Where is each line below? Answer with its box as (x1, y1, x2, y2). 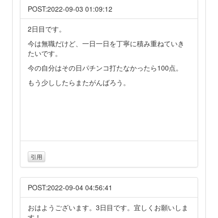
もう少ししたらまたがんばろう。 (28, 77, 130, 87)
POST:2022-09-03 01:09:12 (28, 3, 112, 14)
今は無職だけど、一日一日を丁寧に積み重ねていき (28, 38, 184, 48)
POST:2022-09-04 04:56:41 (28, 182, 112, 192)
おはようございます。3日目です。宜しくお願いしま (28, 202, 188, 212)
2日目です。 (28, 23, 66, 34)
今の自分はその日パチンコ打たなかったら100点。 (28, 62, 182, 73)
